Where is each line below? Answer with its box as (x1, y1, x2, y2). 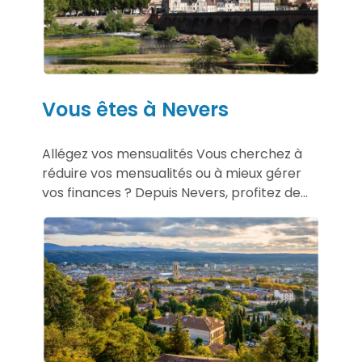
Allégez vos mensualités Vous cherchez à (42, 145, 302, 164)
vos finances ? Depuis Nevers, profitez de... (42, 183, 308, 203)
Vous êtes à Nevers (42, 96, 229, 124)
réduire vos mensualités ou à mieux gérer (42, 164, 301, 183)
